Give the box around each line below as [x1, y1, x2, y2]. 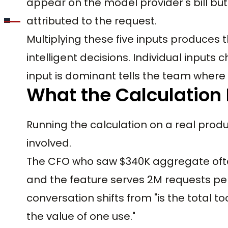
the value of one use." [26, 209, 135, 223]
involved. [26, 135, 71, 150]
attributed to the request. [26, 13, 157, 28]
